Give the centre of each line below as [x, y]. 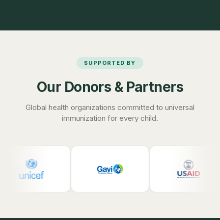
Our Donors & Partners [110, 87]
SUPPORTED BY [110, 63]
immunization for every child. [110, 118]
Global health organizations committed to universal [110, 107]
